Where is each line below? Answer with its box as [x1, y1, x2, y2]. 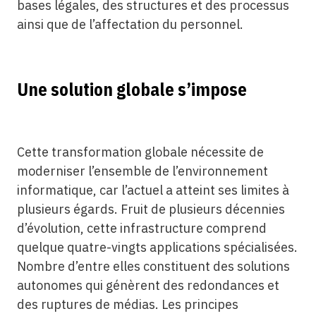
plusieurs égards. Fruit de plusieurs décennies [16, 201, 285, 217]
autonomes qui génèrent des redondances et [16, 277, 279, 293]
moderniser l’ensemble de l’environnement [16, 163, 268, 179]
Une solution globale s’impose [16, 78, 247, 101]
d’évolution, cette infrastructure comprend [16, 220, 267, 236]
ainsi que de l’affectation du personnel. [16, 16, 243, 32]
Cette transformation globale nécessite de [16, 144, 264, 160]
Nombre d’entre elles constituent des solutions [16, 258, 290, 274]
